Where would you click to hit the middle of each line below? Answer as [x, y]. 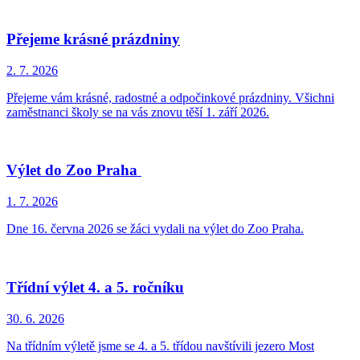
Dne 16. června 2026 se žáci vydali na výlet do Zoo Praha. [155, 229]
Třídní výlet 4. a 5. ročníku [95, 287]
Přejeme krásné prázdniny [93, 39]
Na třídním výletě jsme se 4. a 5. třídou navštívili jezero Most [160, 346]
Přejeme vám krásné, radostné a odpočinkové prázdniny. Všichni [170, 97]
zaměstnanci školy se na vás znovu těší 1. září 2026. [138, 112]
